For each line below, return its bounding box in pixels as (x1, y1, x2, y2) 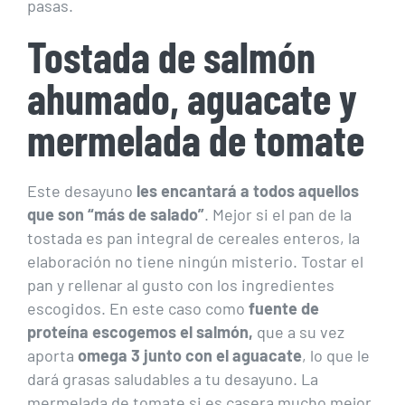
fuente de (249, 297, 319, 318)
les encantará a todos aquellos (137, 180, 359, 201)
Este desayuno (27, 180, 137, 201)
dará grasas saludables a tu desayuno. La (27, 368, 318, 389)
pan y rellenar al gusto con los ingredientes (27, 274, 334, 295)
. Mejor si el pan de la (204, 203, 352, 224)
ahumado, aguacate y (27, 72, 357, 124)
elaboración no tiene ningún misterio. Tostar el (27, 250, 363, 271)
